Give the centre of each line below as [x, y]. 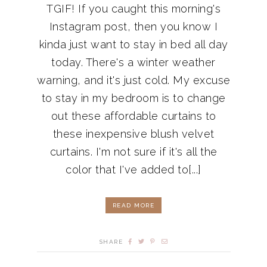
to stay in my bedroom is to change [133, 98]
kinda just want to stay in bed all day [133, 45]
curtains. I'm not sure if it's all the [133, 152]
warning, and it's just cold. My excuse [133, 80]
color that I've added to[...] [133, 170]
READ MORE [133, 206]
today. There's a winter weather [133, 63]
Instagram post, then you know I [133, 27]
